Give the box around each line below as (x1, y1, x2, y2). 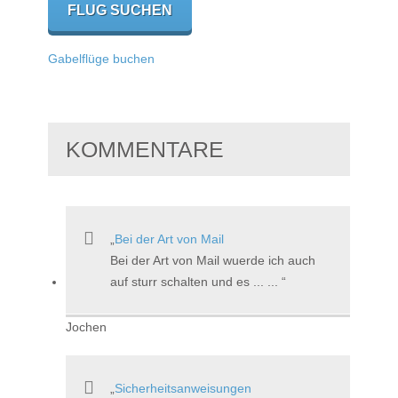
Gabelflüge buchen (48, 51, 155, 66)
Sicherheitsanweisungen (115, 380, 251, 395)
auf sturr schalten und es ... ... (110, 274, 282, 289)
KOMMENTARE (66, 136, 224, 162)
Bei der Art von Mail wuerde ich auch (110, 252, 315, 267)
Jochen (66, 319, 107, 334)
